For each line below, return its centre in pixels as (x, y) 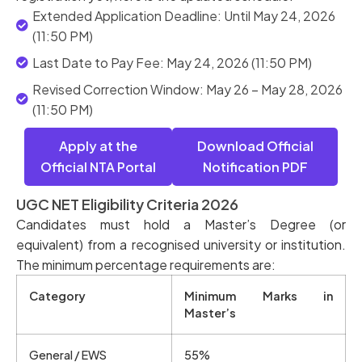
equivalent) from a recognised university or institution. (181, 244)
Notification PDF (255, 166)
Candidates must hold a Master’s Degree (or (181, 224)
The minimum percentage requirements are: (146, 264)
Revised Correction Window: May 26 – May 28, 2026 (187, 89)
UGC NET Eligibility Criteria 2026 (127, 204)
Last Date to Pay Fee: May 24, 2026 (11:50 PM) (172, 62)
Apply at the (98, 145)
